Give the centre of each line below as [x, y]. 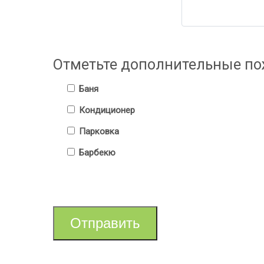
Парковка [98, 131]
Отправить [105, 223]
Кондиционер [106, 110]
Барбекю [96, 152]
